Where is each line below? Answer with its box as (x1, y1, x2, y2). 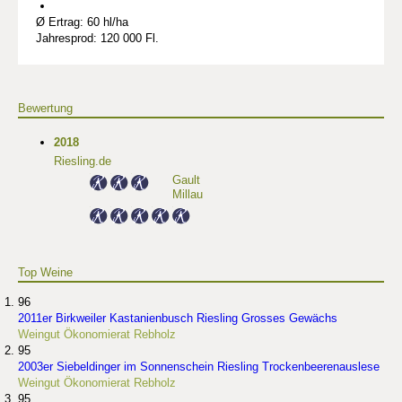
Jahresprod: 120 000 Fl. (36, 31, 159, 46)
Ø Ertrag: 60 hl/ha (36, 15, 128, 30)
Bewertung (18, 101, 73, 116)
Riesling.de (54, 154, 111, 169)
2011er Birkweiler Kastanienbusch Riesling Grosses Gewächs (18, 311, 337, 326)
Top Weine (18, 266, 73, 280)
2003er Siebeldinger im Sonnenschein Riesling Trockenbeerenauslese (18, 360, 380, 374)
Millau (172, 188, 203, 202)
